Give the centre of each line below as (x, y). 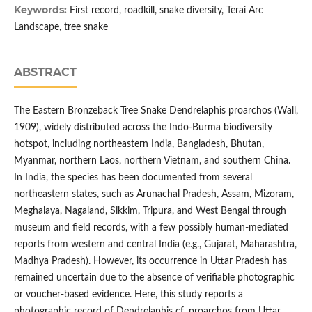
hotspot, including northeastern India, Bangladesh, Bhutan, (139, 144)
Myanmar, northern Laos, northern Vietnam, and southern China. (152, 161)
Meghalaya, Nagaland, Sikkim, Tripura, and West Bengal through (150, 211)
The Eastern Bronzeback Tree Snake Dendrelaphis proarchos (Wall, (156, 110)
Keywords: (41, 9)
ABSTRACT (45, 72)
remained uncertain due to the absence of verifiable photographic (154, 278)
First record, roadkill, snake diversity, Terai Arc (166, 10)
